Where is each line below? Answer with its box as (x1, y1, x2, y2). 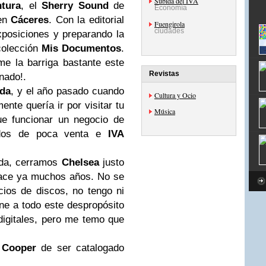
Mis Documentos (41, 43, 121, 54)
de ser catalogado (36, 242, 125, 254)
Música (154, 106, 175, 116)
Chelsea (61, 157, 99, 168)
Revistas (149, 69, 179, 78)
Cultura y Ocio (154, 90, 196, 100)
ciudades (154, 27, 184, 35)
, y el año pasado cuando (10, 85, 125, 97)
